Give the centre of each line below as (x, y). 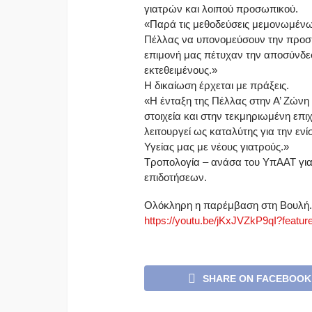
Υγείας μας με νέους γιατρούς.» (217, 146)
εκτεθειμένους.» (181, 70)
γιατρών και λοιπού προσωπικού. (221, 8)
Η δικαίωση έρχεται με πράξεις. (217, 85)
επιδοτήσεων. (175, 177)
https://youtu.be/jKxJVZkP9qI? (213, 220)
